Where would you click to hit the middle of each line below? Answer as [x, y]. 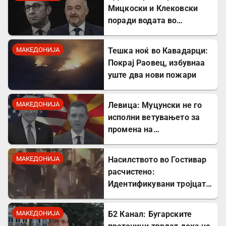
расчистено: [131, 172]
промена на [131, 130]
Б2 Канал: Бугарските [150, 214]
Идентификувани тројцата [159, 184]
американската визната [155, 142]
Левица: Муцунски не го [155, 105]
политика [126, 154]
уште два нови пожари [152, 75]
